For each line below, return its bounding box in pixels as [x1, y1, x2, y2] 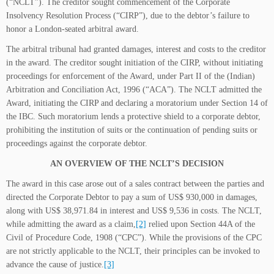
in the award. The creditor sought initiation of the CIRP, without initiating [6, 58, 263, 68]
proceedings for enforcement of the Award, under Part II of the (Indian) [6, 72, 255, 81]
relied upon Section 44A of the [146, 220, 255, 229]
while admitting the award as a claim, [6, 220, 136, 229]
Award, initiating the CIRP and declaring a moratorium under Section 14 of [6, 98, 268, 108]
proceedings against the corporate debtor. [6, 139, 147, 149]
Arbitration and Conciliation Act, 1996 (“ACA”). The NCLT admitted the [6, 85, 262, 95]
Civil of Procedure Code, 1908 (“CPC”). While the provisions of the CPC [6, 233, 262, 243]
